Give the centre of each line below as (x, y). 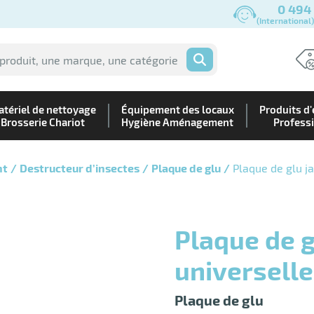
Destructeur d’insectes (80, 168)
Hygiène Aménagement (177, 122)
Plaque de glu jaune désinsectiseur (183, 239)
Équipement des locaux (177, 109)
